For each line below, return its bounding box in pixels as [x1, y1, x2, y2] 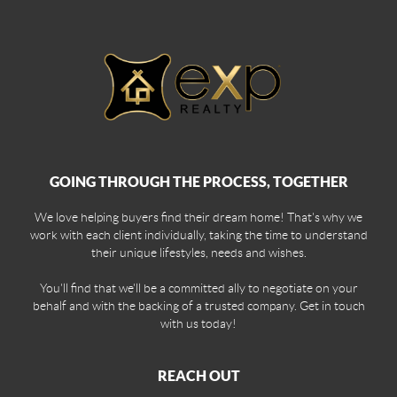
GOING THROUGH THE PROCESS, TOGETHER [49, 173, 348, 190]
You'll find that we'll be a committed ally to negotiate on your [39, 280, 358, 295]
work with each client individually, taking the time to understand [29, 227, 368, 242]
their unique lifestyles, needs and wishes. [90, 245, 307, 260]
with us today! [160, 315, 237, 331]
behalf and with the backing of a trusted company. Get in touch [32, 298, 365, 313]
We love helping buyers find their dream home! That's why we [35, 209, 362, 224]
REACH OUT [157, 367, 240, 384]
